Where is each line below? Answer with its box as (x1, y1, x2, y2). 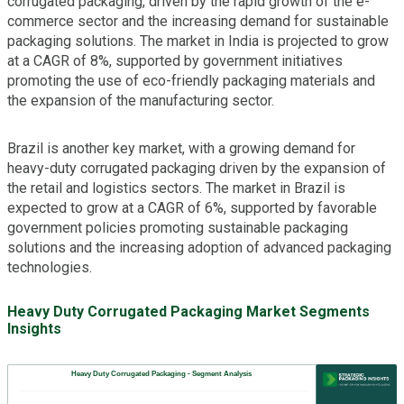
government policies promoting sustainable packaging (7, 218, 348, 236)
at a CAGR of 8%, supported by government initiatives (7, 51, 343, 69)
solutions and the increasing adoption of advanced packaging (7, 238, 391, 256)
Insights (7, 320, 61, 338)
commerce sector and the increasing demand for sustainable (7, 12, 389, 30)
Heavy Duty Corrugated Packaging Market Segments (7, 303, 370, 321)
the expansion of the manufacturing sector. (7, 91, 274, 109)
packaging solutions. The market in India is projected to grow (7, 32, 389, 50)
